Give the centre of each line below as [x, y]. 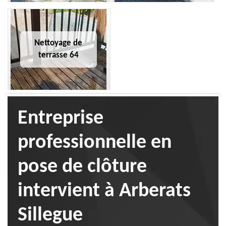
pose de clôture [82, 167]
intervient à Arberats [104, 191]
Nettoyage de [59, 43]
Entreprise [61, 119]
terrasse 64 [58, 55]
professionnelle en [95, 143]
